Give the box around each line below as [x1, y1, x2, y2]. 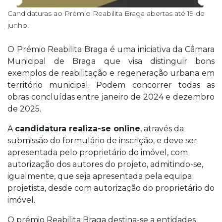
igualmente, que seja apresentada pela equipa [7, 171, 192, 181]
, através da [140, 123, 184, 133]
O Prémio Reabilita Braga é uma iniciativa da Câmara [7, 44, 215, 54]
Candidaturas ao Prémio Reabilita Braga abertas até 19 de [7, 8, 205, 18]
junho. [7, 20, 29, 30]
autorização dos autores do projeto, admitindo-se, [7, 159, 203, 169]
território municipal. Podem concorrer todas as [7, 80, 215, 90]
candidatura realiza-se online [15, 123, 140, 133]
